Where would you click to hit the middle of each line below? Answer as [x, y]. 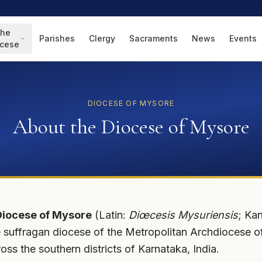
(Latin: [110, 215]
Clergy [102, 38]
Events [243, 38]
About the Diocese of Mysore [131, 127]
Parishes [57, 38]
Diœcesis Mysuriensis [183, 215]
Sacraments [154, 38]
